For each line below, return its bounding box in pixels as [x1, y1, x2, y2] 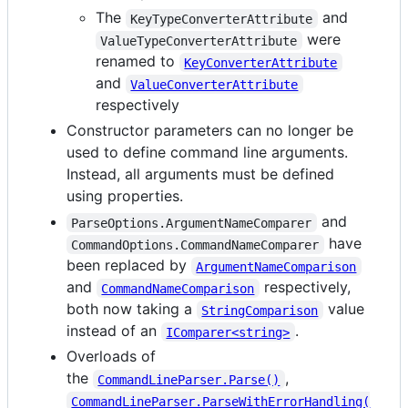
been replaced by [66, 256, 191, 275]
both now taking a [66, 300, 197, 319]
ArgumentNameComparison [196, 259, 357, 274]
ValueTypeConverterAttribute [100, 33, 298, 48]
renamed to [96, 52, 179, 71]
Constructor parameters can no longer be [66, 121, 353, 140]
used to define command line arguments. [66, 143, 348, 162]
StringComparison [201, 302, 319, 318]
